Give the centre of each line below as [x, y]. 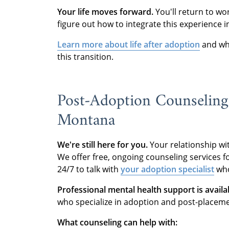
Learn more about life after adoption [129, 44]
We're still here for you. [102, 145]
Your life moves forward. [105, 12]
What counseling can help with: [117, 222]
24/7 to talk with [89, 169]
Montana [86, 121]
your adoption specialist [167, 169]
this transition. [85, 57]
